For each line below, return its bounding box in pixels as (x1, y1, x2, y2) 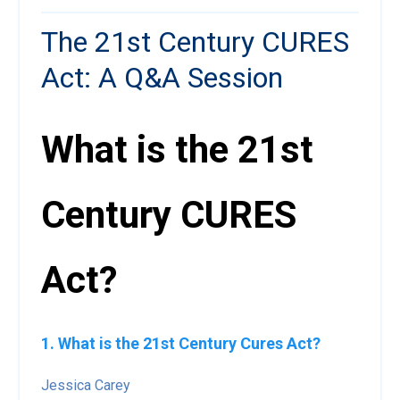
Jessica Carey (41, 377, 130, 395)
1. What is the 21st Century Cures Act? (41, 334, 321, 354)
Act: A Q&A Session (41, 61, 283, 96)
